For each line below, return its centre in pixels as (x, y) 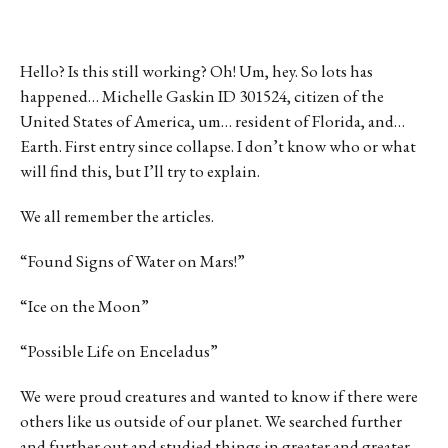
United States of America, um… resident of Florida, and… (212, 120)
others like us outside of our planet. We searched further (211, 420)
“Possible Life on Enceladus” (119, 350)
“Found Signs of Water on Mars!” (132, 260)
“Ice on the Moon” (84, 305)
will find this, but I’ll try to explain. (140, 170)
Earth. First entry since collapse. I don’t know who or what (218, 145)
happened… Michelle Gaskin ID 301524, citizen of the (202, 95)
